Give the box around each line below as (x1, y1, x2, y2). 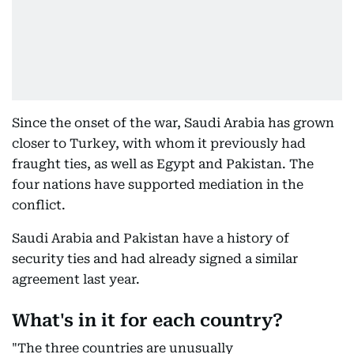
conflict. (12, 198, 66, 213)
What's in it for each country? (12, 311, 283, 330)
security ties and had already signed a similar (12, 251, 298, 266)
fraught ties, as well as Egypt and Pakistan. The (12, 156, 314, 171)
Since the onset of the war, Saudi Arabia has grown (12, 115, 334, 130)
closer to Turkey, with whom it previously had (12, 136, 306, 151)
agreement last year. (12, 272, 140, 287)
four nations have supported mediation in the (12, 177, 303, 192)
